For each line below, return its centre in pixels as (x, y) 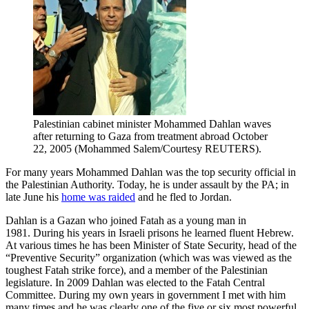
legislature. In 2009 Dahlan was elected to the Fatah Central (135, 283)
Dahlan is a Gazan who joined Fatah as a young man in (126, 221)
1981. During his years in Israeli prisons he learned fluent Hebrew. (150, 233)
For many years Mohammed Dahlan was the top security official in (151, 172)
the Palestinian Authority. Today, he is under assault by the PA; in (147, 185)
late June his (33, 197)
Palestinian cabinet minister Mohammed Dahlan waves (152, 124)
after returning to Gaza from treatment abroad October (150, 137)
